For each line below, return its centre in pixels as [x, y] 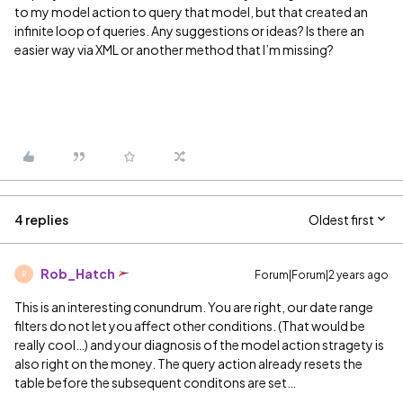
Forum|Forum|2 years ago [322, 275]
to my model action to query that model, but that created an [191, 12]
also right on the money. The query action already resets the [188, 363]
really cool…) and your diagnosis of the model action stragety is [199, 345]
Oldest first [341, 219]
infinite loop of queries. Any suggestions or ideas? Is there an [189, 31]
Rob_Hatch [78, 273]
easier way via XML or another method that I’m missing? [174, 49]
